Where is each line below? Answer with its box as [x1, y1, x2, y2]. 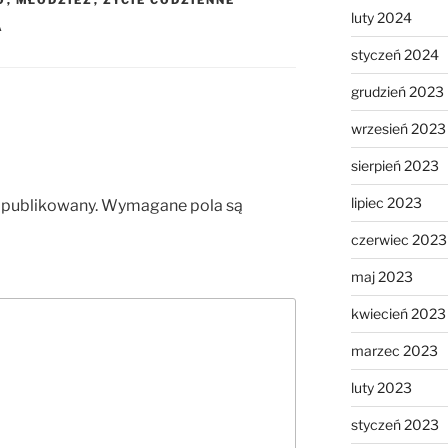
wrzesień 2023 [350, 120, 446, 138]
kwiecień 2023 [350, 305, 446, 323]
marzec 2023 [350, 342, 438, 360]
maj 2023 [350, 268, 413, 286]
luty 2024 [350, 9, 412, 27]
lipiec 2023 [350, 194, 422, 212]
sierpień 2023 [350, 157, 439, 175]
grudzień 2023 [350, 83, 444, 101]
